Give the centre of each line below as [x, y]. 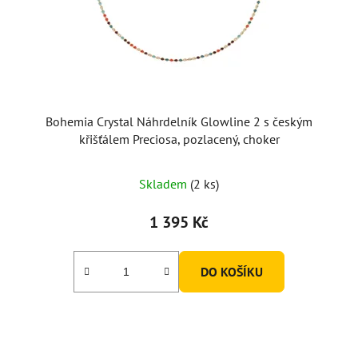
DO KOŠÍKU [232, 271]
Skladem [165, 183]
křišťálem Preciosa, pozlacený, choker [179, 139]
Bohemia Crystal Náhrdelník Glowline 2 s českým [179, 121]
